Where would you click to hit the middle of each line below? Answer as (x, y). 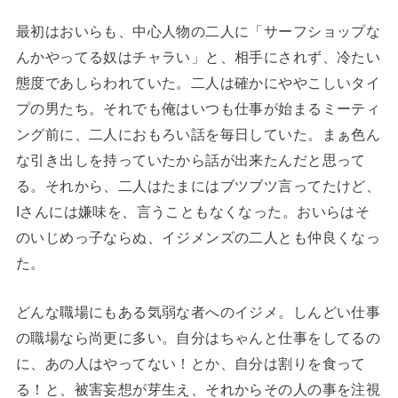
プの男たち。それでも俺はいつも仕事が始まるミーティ (198, 108)
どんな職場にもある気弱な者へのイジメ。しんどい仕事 (198, 311)
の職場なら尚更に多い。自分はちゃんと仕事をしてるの (198, 337)
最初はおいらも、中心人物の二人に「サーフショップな (198, 31)
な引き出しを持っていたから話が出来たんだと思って (191, 159)
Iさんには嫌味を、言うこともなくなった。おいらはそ (193, 211)
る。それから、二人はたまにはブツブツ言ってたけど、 (198, 185)
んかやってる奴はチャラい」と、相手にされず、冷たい (198, 56)
